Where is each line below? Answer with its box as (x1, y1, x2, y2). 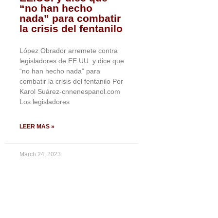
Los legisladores (19, 98, 70, 106)
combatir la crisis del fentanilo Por (19, 77, 123, 85)
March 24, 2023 (19, 151, 61, 158)
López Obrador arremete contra (19, 47, 118, 54)
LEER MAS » (19, 123, 54, 130)
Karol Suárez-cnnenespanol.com (19, 88, 120, 95)
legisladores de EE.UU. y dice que (19, 57, 124, 65)
